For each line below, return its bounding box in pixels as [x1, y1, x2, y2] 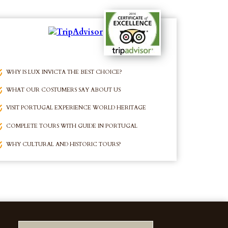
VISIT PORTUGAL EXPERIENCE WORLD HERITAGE [6, 104, 146, 111]
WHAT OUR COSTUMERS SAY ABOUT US [6, 86, 121, 94]
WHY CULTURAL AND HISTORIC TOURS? [6, 140, 121, 148]
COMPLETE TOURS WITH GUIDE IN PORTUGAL [6, 122, 137, 130]
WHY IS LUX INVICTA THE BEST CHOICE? [6, 68, 122, 76]
